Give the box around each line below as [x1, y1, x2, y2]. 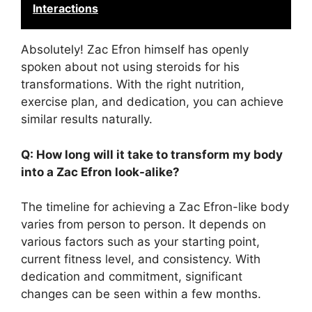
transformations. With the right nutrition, [21, 77, 244, 91]
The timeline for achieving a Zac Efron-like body [21, 200, 289, 214]
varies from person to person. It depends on [21, 217, 266, 231]
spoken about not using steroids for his [21, 60, 240, 74]
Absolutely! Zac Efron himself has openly [21, 42, 249, 56]
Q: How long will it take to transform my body [21, 147, 283, 162]
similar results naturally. [21, 112, 153, 126]
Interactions [33, 1, 98, 15]
